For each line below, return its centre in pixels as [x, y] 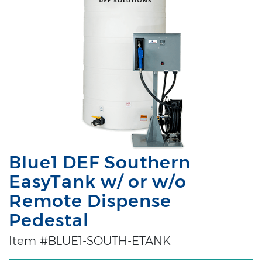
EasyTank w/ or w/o [98, 181]
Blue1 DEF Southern [100, 162]
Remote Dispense [90, 201]
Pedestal [49, 220]
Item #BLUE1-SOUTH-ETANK [90, 241]
